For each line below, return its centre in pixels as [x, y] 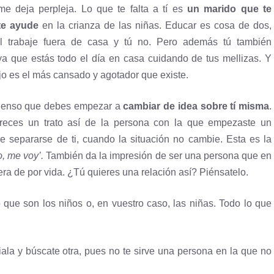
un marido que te [229, 9]
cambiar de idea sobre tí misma [196, 106]
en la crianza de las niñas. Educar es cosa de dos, [155, 25]
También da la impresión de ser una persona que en [159, 155]
